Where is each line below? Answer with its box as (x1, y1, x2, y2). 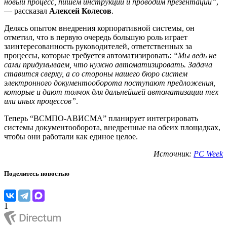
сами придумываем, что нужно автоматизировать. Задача (4, 60, 212, 69)
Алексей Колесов (49, 7, 111, 16)
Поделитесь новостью (4, 170, 69, 178)
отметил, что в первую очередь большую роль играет (4, 33, 187, 42)
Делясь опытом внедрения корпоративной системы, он (4, 24, 195, 33)
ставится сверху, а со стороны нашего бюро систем (4, 69, 187, 79)
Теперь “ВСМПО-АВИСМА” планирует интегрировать (4, 114, 198, 123)
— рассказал (4, 7, 49, 16)
